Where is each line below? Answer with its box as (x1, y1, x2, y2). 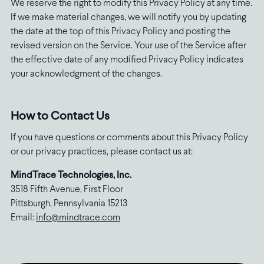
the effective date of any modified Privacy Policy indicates (10, 55, 243, 65)
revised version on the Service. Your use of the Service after (10, 41, 246, 51)
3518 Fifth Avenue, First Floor (10, 185, 123, 194)
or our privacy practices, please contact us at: (10, 147, 193, 157)
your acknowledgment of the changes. (10, 70, 162, 79)
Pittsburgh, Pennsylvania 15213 (10, 199, 127, 209)
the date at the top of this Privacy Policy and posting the (10, 27, 230, 37)
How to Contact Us (10, 111, 110, 123)
